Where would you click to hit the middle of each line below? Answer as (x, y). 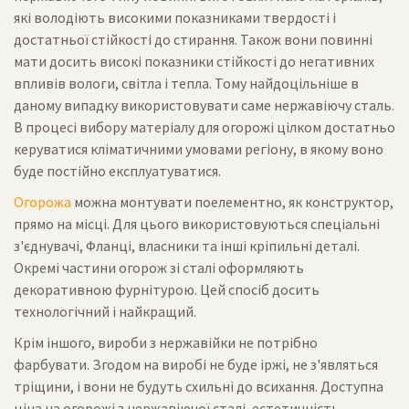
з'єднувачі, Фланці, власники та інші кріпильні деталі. (187, 246)
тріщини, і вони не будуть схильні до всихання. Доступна (199, 386)
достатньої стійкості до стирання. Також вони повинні (193, 39)
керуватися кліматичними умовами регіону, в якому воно (199, 149)
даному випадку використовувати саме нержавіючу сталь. (204, 105)
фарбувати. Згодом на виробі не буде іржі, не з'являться (196, 364)
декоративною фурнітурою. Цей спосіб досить (167, 289)
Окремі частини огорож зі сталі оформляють (159, 267)
